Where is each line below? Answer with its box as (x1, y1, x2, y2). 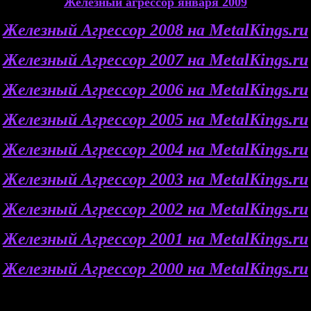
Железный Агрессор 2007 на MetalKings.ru (3, 51, 308, 69)
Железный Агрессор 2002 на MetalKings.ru (3, 200, 308, 218)
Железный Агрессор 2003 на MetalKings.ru (3, 170, 308, 188)
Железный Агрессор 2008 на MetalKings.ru (3, 21, 308, 39)
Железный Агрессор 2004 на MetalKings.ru (3, 140, 308, 158)
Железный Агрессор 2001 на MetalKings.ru (3, 230, 308, 248)
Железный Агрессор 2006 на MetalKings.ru (3, 81, 308, 99)
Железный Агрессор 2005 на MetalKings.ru (3, 110, 308, 128)
